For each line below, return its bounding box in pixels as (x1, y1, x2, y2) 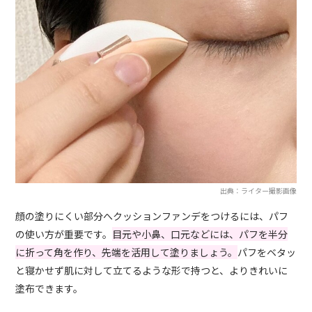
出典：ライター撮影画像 (219, 185, 297, 196)
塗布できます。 (15, 281, 84, 296)
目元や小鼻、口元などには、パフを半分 (112, 227, 288, 242)
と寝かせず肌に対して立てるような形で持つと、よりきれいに (15, 263, 288, 278)
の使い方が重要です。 (15, 227, 113, 242)
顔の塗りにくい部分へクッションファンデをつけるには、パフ (15, 209, 289, 224)
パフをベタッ (237, 245, 297, 260)
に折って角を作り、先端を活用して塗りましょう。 (15, 245, 238, 260)
